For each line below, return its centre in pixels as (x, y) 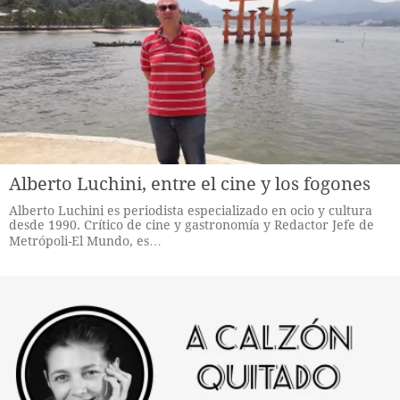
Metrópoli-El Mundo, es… (85, 241)
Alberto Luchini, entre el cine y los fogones (190, 184)
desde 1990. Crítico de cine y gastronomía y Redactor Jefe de (192, 225)
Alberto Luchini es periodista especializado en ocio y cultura (191, 211)
